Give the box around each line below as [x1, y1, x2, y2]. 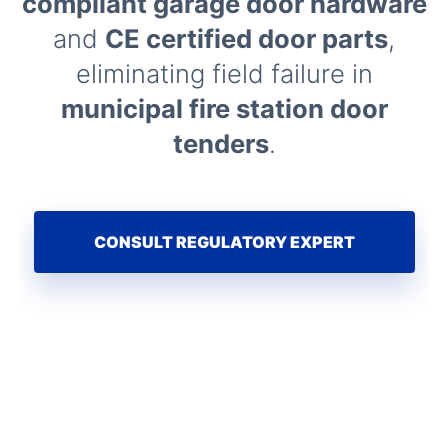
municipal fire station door [60, 93, 388, 124]
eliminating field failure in [75, 58, 373, 89]
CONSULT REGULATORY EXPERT [93, 232, 355, 252]
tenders [172, 128, 269, 159]
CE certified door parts [105, 23, 388, 54]
